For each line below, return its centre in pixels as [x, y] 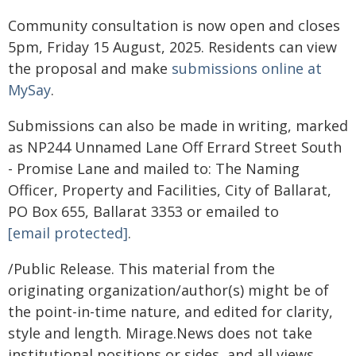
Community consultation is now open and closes [174, 25]
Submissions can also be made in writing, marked [178, 126]
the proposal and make [90, 68]
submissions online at [247, 68]
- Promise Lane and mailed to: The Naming [154, 168]
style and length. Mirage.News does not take [160, 333]
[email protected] [68, 233]
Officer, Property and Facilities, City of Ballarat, [170, 190]
